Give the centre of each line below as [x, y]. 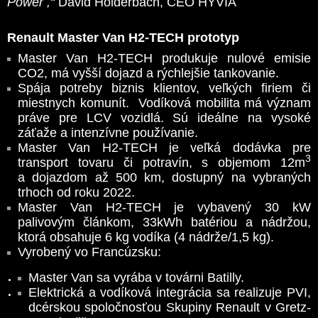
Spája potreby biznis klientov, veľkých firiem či [164, 88]
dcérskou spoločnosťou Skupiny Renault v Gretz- [170, 307]
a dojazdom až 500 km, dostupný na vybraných [164, 177]
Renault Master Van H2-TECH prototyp [125, 38]
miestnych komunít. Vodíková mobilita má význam [164, 103]
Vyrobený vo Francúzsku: [89, 252]
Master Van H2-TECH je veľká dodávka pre [164, 148]
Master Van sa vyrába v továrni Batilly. [138, 278]
